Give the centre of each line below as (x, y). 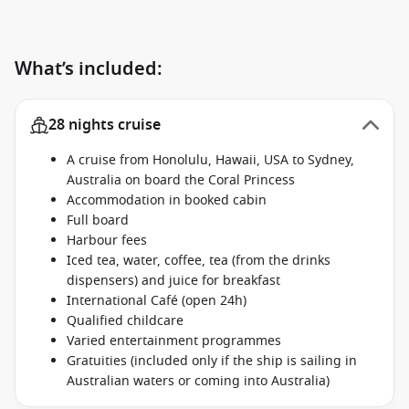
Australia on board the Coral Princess (181, 180)
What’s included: (89, 69)
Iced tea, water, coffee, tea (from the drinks (199, 261)
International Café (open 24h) (157, 301)
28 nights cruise (105, 125)
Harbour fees (107, 241)
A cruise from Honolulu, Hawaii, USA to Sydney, (210, 160)
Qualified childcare (125, 321)
